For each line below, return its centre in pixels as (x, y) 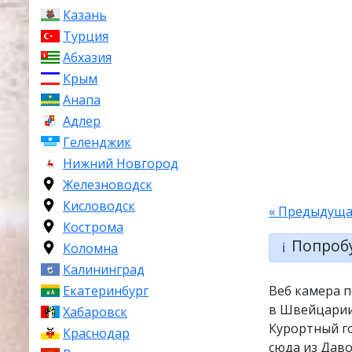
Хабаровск (95, 312)
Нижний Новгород (121, 163)
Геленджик (97, 142)
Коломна (90, 248)
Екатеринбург (106, 291)
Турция (86, 36)
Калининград (104, 269)
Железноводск (108, 185)
